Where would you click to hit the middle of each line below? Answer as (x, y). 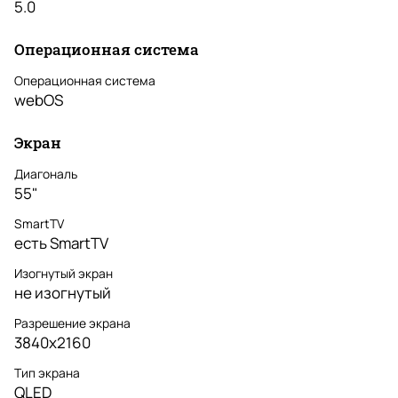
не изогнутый (63, 293)
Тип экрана (47, 373)
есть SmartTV (61, 243)
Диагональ (46, 174)
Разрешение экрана (72, 323)
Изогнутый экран (64, 274)
